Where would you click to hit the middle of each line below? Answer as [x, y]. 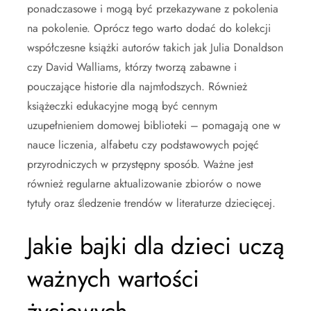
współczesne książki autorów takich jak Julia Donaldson [155, 47]
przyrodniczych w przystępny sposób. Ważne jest [140, 164]
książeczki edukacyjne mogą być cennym [122, 106]
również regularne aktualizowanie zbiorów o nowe [144, 183]
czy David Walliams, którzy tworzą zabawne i [132, 67]
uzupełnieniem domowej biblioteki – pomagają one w [154, 125]
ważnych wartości [113, 278]
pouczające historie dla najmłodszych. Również [137, 86]
